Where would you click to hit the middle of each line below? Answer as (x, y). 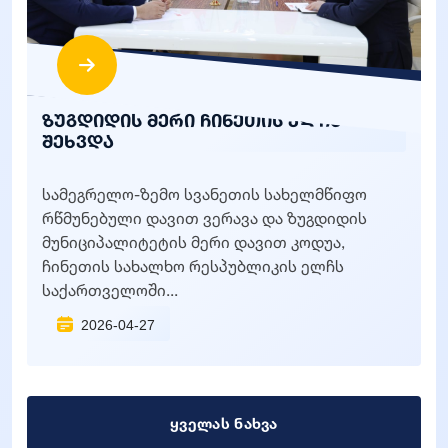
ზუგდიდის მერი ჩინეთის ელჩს (191, 119)
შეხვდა (78, 140)
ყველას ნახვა (224, 423)
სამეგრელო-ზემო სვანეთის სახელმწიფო (204, 193)
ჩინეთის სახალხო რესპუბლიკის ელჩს (193, 265)
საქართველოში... (110, 289)
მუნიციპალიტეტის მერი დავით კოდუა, (193, 241)
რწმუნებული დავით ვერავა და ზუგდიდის (204, 217)
